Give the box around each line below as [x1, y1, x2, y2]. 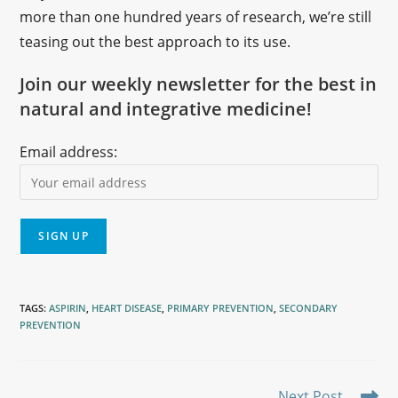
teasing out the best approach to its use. [20, 32, 295, 52]
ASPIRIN [49, 301, 87, 314]
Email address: [20, 142, 118, 162]
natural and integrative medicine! [20, 97, 313, 121]
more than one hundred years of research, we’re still [20, 7, 372, 27]
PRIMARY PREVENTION [167, 301, 275, 314]
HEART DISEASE [92, 301, 163, 314]
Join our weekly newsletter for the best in [20, 72, 378, 96]
